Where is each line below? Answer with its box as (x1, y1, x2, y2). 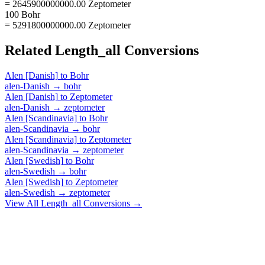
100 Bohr (5, 9, 40, 20)
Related (5, 42, 55, 58)
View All (5, 198, 41, 208)
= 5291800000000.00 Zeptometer (5, 20, 131, 30)
